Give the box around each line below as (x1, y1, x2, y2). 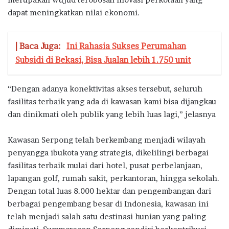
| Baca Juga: (15, 41, 62, 52)
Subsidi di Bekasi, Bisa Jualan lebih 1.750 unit (15, 55, 191, 65)
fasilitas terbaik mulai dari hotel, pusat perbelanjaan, (8, 161, 202, 171)
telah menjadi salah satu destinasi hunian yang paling (8, 212, 206, 222)
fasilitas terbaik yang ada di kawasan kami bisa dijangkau (8, 97, 216, 107)
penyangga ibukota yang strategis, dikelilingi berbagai (8, 148, 209, 158)
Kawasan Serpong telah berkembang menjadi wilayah (8, 135, 205, 145)
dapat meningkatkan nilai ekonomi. (8, 8, 140, 18)
